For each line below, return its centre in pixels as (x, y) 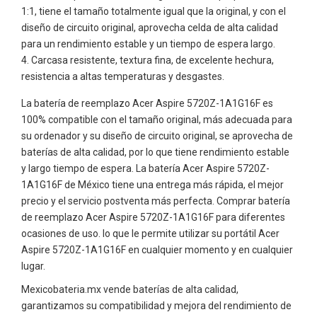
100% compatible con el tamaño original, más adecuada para (157, 119)
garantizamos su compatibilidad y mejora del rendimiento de (156, 305)
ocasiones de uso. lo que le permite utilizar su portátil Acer (150, 233)
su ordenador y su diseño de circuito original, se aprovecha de (157, 136)
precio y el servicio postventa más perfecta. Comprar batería (156, 201)
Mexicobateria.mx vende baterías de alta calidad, (130, 289)
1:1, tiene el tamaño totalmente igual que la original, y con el (154, 11)
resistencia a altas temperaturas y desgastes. (123, 76)
